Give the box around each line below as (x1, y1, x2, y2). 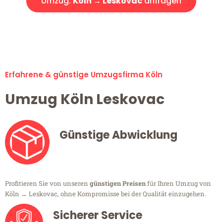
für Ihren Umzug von (146, 179, 211, 188)
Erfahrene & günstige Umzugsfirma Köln (5, 69, 163, 80)
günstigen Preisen (90, 179, 146, 188)
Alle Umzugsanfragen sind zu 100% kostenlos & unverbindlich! (7, 22, 215, 32)
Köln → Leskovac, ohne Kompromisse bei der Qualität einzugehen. (5, 189, 206, 199)
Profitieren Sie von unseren (5, 179, 90, 188)
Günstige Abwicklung (59, 127, 177, 143)
